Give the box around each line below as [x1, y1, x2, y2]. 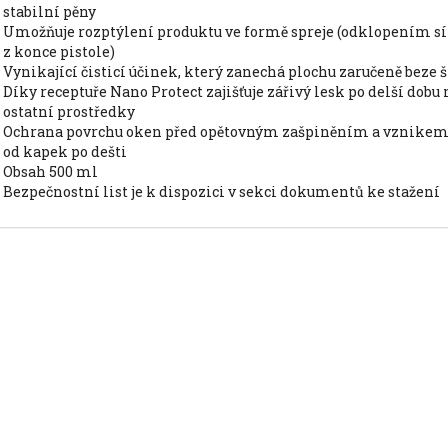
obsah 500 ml [12, 162, 98, 181]
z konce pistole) [2, 42, 115, 61]
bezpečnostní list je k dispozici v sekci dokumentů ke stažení [12, 182, 440, 201]
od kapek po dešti [2, 142, 127, 161]
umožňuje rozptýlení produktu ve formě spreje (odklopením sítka [2, 22, 15, 41]
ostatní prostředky [2, 102, 135, 121]
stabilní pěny [2, 2, 96, 21]
